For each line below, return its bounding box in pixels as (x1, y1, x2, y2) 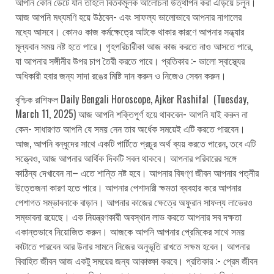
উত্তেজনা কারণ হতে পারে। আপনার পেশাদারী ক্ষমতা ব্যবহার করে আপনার (15, 179, 241, 194)
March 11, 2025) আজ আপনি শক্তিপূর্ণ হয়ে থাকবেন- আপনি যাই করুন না (15, 106, 248, 121)
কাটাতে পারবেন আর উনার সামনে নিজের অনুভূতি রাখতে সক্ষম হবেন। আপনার (15, 238, 250, 253)
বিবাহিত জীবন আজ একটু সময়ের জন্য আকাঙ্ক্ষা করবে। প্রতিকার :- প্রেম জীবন (15, 253, 257, 268)
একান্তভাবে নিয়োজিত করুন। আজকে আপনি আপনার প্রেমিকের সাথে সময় (15, 223, 245, 239)
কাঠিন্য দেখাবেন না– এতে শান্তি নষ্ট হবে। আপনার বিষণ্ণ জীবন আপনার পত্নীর (15, 165, 259, 180)
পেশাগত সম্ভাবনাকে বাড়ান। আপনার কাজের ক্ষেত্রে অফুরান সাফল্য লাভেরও (15, 194, 253, 209)
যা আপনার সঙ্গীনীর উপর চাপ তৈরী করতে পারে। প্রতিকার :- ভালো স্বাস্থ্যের (15, 53, 245, 68)
